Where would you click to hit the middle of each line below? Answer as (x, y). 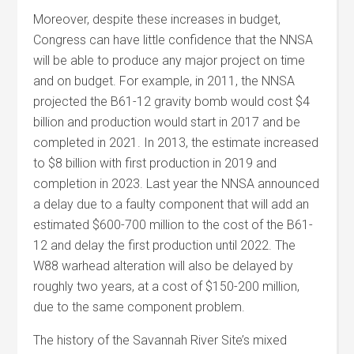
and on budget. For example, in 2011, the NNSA (164, 81)
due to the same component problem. (139, 307)
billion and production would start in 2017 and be (167, 122)
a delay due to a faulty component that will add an (171, 204)
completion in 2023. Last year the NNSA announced (177, 184)
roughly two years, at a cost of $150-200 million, (167, 286)
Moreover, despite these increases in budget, (157, 19)
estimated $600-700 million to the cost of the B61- (173, 225)
